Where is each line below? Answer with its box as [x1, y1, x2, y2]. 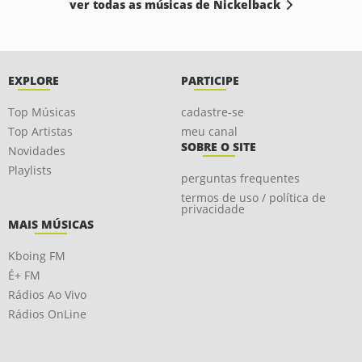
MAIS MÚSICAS [8, 217, 94, 232]
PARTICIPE [181, 73, 239, 88]
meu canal [181, 124, 238, 139]
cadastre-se [181, 104, 244, 120]
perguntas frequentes [181, 170, 300, 186]
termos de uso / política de [181, 190, 326, 205]
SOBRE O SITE [181, 139, 256, 154]
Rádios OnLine [8, 306, 86, 322]
